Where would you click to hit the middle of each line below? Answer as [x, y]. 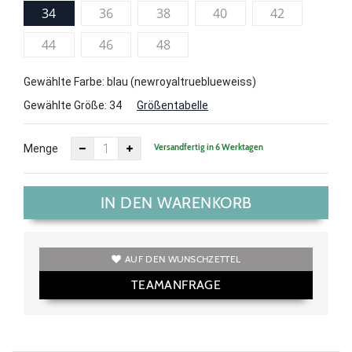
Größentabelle [172, 106]
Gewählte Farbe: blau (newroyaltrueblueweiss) [140, 82]
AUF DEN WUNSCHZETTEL [183, 259]
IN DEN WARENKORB [176, 203]
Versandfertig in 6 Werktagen [209, 147]
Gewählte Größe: [66, 106]
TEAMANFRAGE [176, 285]
